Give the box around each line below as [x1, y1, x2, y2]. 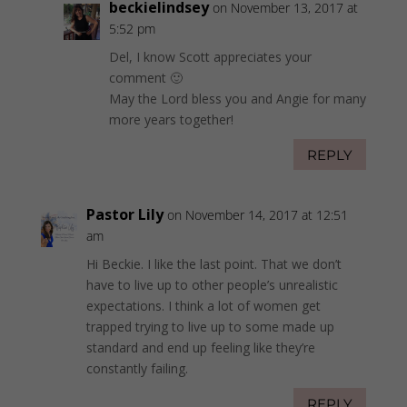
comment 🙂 [108, 69, 183, 87]
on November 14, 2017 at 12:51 [166, 206, 348, 224]
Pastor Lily [85, 204, 164, 225]
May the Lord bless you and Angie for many [108, 90, 366, 108]
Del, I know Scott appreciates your [108, 48, 312, 66]
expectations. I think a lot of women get [85, 297, 321, 315]
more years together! [108, 111, 233, 129]
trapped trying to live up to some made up [85, 318, 334, 336]
